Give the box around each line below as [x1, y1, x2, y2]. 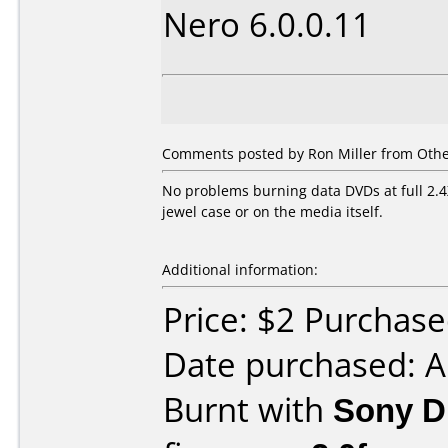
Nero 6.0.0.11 [163, 2, 371, 47]
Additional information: [162, 260, 318, 279]
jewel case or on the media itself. [162, 202, 383, 221]
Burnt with [163, 387, 333, 432]
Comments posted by [162, 144, 308, 163]
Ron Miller [308, 144, 377, 163]
